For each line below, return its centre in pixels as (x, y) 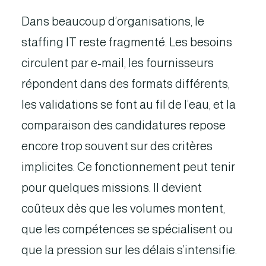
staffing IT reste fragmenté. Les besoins (127, 42)
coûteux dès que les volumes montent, (123, 208)
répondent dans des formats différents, (126, 84)
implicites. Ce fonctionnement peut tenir (128, 167)
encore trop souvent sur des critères (117, 146)
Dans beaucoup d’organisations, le (113, 21)
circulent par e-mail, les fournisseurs (118, 63)
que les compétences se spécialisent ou (127, 229)
